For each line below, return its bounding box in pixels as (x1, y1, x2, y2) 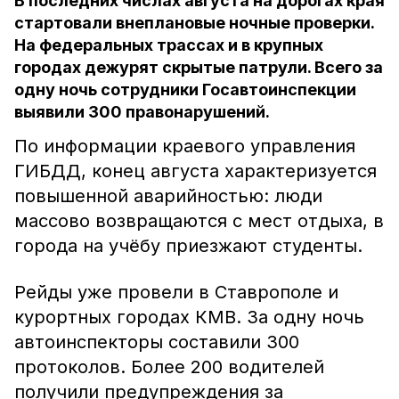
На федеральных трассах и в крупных (14, 36, 323, 54)
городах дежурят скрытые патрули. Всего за (14, 58, 383, 77)
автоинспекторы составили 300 (14, 331, 299, 353)
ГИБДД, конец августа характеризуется (14, 160, 377, 182)
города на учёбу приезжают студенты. (14, 235, 362, 256)
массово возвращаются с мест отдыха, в (14, 210, 384, 232)
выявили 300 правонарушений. (14, 102, 270, 121)
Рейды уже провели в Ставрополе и (14, 281, 338, 303)
